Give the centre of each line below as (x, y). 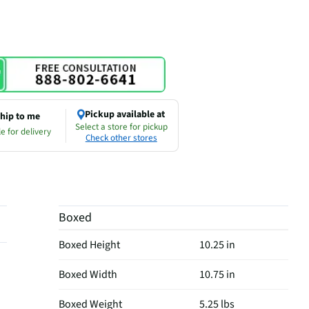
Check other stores (121, 138)
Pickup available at (125, 114)
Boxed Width (88, 274)
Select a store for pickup (121, 127)
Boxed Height (90, 245)
